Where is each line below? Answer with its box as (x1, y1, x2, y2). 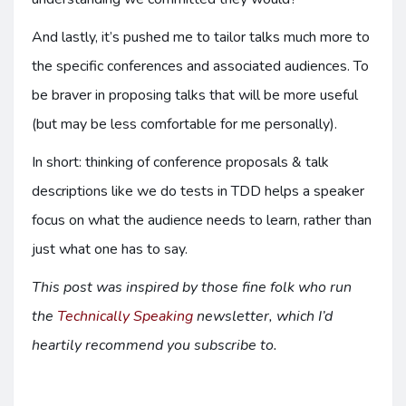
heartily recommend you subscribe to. (32, 335, 277, 355)
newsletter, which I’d (193, 306, 333, 326)
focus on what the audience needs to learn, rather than (32, 210, 372, 230)
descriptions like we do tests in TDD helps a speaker (32, 181, 364, 201)
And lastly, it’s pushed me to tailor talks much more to (32, 27, 370, 47)
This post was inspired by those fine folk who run (32, 277, 352, 297)
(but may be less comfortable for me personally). (32, 114, 337, 134)
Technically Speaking (57, 306, 193, 326)
